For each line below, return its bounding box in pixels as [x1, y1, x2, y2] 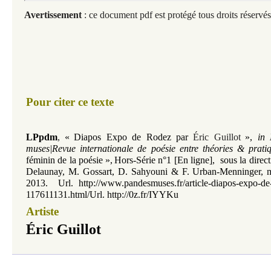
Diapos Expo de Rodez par [74, 132, 189, 142]
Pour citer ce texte [26, 96, 114, 108]
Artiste [26, 205, 59, 218]
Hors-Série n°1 [114, 155, 172, 165]
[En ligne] [174, 155, 212, 165]
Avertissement [24, 10, 82, 20]
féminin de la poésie [26, 155, 103, 165]
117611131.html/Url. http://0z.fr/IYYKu [26, 189, 178, 200]
